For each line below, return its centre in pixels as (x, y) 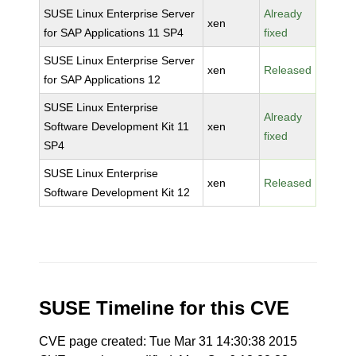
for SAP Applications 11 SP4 (114, 33)
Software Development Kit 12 (117, 192)
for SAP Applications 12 (103, 79)
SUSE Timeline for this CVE (164, 308)
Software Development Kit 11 (117, 126)
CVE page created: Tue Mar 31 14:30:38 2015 (168, 341)
